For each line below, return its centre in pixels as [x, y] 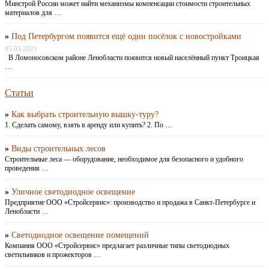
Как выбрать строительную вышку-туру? [85, 115]
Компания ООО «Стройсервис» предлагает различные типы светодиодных [117, 246]
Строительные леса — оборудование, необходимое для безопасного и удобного [124, 159]
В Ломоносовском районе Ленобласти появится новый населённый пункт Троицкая [132, 58]
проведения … [27, 168]
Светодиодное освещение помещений [80, 235]
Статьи [19, 93]
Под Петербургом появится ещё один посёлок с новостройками [126, 37]
